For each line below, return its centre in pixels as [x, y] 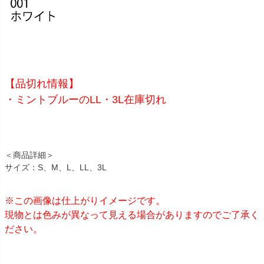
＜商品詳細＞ [29, 155]
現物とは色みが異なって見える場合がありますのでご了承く [132, 214]
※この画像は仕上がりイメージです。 [85, 200]
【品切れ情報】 [42, 83]
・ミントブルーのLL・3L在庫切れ [85, 99]
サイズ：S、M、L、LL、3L [56, 167]
